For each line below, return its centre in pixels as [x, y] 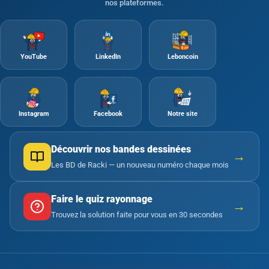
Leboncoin [183, 57]
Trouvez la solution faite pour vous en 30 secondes [137, 215]
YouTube [34, 57]
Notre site [183, 114]
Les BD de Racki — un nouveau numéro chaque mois [140, 165]
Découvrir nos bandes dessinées [121, 149]
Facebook [108, 114]
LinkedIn [108, 57]
